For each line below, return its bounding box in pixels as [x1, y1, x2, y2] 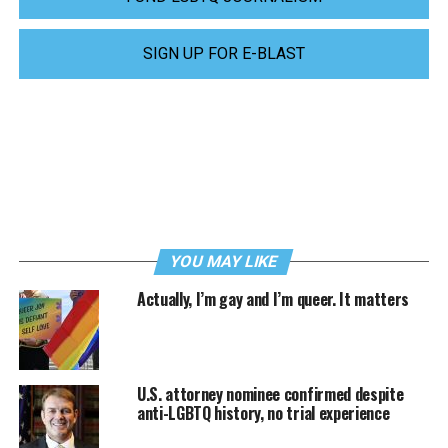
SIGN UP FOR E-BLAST [142, 44, 305, 64]
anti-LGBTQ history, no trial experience [136, 401, 390, 426]
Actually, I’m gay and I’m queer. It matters [136, 287, 410, 312]
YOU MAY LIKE [168, 252, 281, 272]
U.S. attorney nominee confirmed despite [136, 382, 404, 407]
